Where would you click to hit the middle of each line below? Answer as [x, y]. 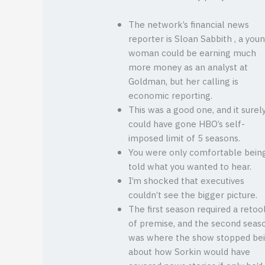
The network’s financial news [189, 25]
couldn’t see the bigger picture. [193, 196]
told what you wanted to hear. [190, 167]
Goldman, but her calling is [184, 82]
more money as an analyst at [188, 68]
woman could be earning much [193, 54]
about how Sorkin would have [190, 253]
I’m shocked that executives [187, 182]
